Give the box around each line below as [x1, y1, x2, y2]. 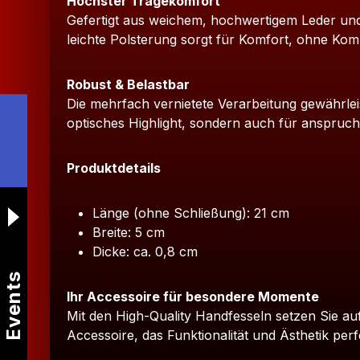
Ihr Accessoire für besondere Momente [67, 288, 319, 305]
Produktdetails [67, 160, 161, 177]
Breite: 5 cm [92, 224, 165, 241]
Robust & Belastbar [67, 76, 190, 93]
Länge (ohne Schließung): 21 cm [92, 205, 289, 222]
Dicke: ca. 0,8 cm [92, 243, 198, 260]
